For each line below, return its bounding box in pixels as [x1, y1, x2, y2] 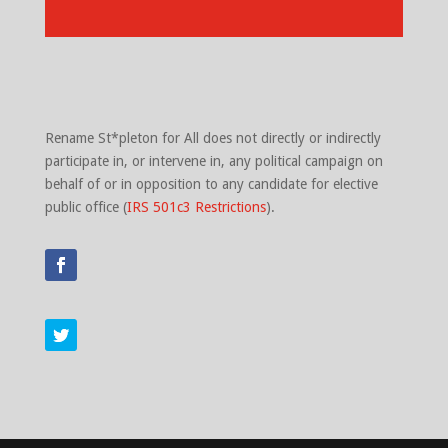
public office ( [44, 199, 127, 216]
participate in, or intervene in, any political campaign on [44, 153, 383, 170]
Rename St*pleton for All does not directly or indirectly [44, 130, 381, 147]
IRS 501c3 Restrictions [126, 199, 266, 216]
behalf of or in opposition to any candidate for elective [44, 176, 378, 193]
